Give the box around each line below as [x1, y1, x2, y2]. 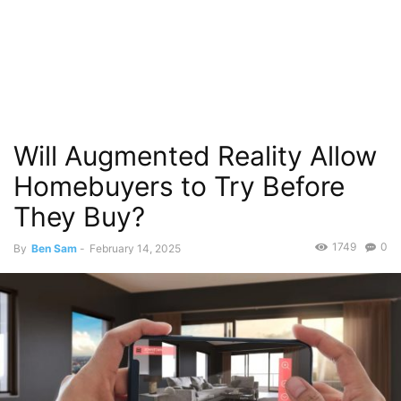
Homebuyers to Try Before [13, 170, 345, 202]
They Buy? [13, 200, 145, 233]
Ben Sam [31, 242, 77, 255]
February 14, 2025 [90, 242, 181, 255]
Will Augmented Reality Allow [13, 140, 377, 172]
